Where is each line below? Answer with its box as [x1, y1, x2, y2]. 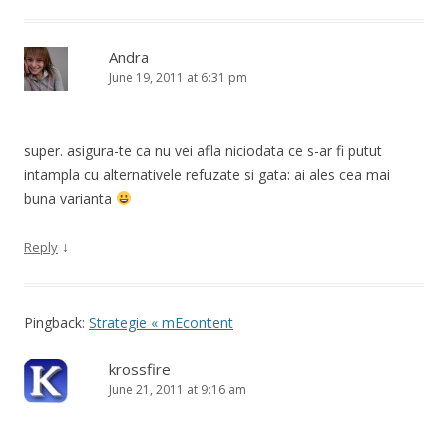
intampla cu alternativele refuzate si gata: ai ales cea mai [24, 164, 390, 184]
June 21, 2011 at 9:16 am [109, 380, 246, 398]
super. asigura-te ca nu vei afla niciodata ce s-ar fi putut [24, 140, 382, 160]
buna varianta [24, 188, 116, 208]
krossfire [109, 358, 171, 379]
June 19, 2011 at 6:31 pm [109, 68, 247, 86]
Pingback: [24, 312, 89, 332]
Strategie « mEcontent [89, 312, 233, 332]
